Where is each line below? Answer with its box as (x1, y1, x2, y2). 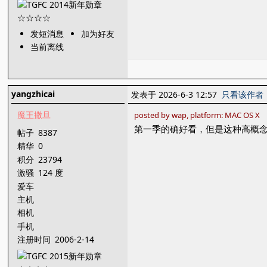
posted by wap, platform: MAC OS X (134, 110, 260, 120)
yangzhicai (11, 88, 55, 100)
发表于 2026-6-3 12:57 (131, 89, 222, 100)
